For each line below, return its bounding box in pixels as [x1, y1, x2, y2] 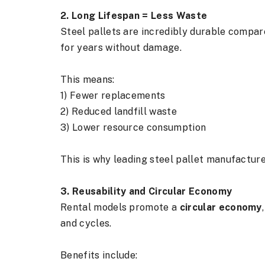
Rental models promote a [60, 202, 180, 213]
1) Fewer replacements [60, 90, 166, 101]
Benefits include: [60, 250, 138, 261]
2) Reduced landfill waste [60, 106, 177, 117]
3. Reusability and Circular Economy [60, 186, 232, 197]
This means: [60, 74, 115, 85]
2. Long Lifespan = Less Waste [60, 10, 208, 21]
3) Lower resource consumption [60, 122, 206, 133]
